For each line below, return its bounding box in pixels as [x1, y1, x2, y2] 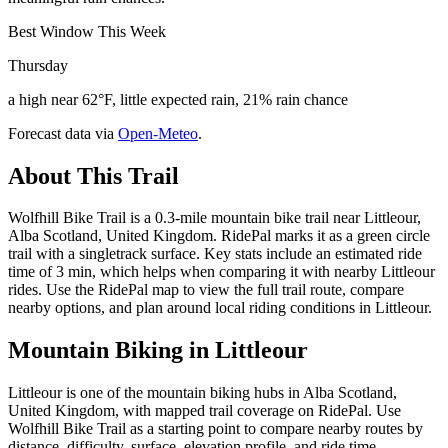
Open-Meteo [118, 124, 198, 142]
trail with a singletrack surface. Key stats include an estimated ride [8, 245, 422, 263]
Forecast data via [8, 124, 114, 142]
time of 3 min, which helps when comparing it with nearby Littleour [8, 263, 435, 281]
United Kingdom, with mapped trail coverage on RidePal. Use [8, 402, 401, 420]
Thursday [8, 56, 68, 74]
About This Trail [8, 162, 179, 189]
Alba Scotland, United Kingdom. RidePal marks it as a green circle [8, 227, 430, 245]
